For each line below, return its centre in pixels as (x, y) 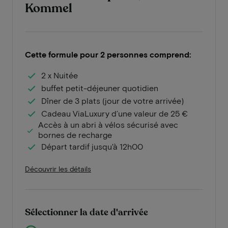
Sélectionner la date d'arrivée (87, 212)
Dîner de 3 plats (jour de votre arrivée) (112, 100)
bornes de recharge (75, 135)
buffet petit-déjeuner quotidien (100, 88)
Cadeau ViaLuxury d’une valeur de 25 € (115, 113)
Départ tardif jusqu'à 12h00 (92, 146)
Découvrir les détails (58, 169)
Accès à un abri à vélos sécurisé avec (108, 124)
